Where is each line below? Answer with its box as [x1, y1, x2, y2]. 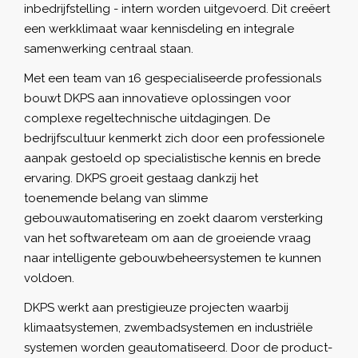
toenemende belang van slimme [24, 190, 208, 205]
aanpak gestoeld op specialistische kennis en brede [24, 150, 320, 165]
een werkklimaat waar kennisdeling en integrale [24, 21, 294, 36]
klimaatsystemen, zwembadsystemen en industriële [24, 320, 312, 335]
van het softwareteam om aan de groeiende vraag [24, 230, 311, 245]
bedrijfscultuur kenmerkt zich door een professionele [24, 130, 324, 145]
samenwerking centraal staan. [24, 41, 193, 56]
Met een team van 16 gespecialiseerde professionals [24, 70, 321, 86]
